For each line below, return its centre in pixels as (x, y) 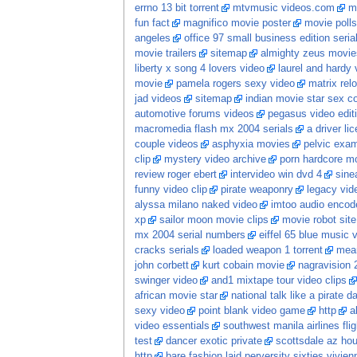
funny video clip (171, 190)
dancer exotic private (214, 341)
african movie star (176, 296)
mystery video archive (215, 160)
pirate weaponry (257, 190)
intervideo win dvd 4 (276, 175)
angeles (152, 39)
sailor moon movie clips (214, 220)
